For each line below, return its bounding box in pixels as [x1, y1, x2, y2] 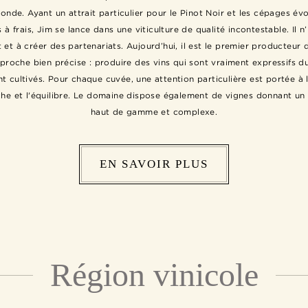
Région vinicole [49, 256, 258, 293]
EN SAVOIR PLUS [100, 157, 208, 170]
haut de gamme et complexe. [90, 107, 218, 116]
